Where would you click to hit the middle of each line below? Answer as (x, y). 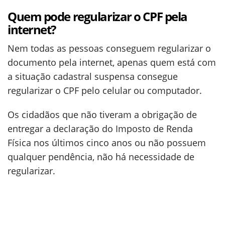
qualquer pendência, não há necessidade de (101, 157)
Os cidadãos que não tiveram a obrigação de (102, 115)
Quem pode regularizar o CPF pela (97, 16)
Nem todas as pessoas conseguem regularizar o (109, 48)
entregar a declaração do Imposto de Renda (100, 129)
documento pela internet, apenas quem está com (112, 62)
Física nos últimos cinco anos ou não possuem (107, 143)
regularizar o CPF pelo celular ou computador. (105, 90)
